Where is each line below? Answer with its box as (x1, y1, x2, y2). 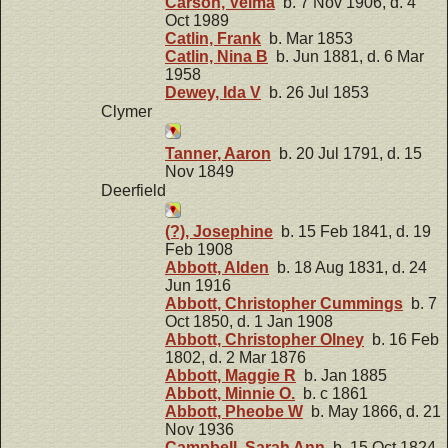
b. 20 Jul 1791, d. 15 (271, 144, 422, 162)
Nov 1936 (165, 421, 234, 439)
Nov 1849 (165, 162, 234, 180)
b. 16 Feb (364, 331, 439, 349)
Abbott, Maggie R (165, 367, 296, 385)
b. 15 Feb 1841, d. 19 (273, 223, 431, 241)
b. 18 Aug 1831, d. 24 (269, 259, 427, 277)
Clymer (101, 103, 152, 121)
